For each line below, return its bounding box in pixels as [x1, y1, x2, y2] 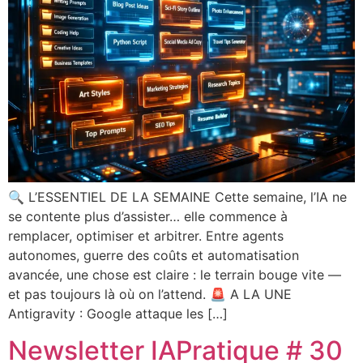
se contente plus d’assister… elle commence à [8, 208, 288, 225]
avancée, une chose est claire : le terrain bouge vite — [8, 267, 341, 284]
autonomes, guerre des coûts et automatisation [8, 247, 299, 264]
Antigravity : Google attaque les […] [8, 305, 228, 322]
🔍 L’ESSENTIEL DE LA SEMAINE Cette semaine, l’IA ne [8, 189, 347, 206]
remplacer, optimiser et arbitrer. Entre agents [8, 228, 284, 245]
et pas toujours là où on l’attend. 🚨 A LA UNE [8, 286, 292, 303]
